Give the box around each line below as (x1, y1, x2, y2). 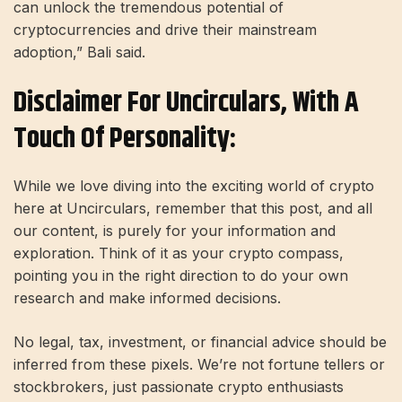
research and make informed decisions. (13, 288, 281, 307)
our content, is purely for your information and (13, 221, 336, 240)
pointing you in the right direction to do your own (13, 266, 348, 284)
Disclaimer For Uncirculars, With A (13, 81, 359, 125)
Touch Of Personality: (13, 117, 236, 161)
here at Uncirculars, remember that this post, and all (13, 198, 372, 217)
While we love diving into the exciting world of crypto (13, 176, 374, 195)
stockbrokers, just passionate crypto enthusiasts (13, 377, 344, 396)
